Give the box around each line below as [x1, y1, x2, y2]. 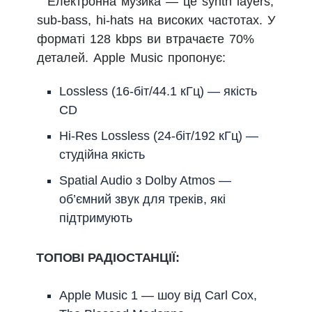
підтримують [59, 210, 132, 225]
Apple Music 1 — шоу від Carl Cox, [59, 288, 257, 302]
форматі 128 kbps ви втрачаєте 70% [37, 31, 254, 46]
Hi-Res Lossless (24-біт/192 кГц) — [59, 128, 258, 143]
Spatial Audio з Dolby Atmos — [59, 173, 231, 187]
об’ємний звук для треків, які [59, 192, 226, 206]
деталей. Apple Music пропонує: [37, 50, 226, 65]
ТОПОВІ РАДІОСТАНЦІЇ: [36, 250, 180, 265]
